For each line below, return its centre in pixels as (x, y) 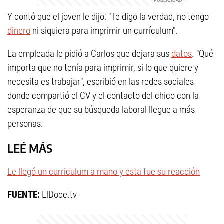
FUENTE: (24, 195)
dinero (19, 31)
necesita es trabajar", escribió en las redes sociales (101, 82)
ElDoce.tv (58, 195)
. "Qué (203, 54)
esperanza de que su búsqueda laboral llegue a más (101, 110)
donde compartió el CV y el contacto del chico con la (103, 96)
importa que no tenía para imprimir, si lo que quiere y (103, 68)
